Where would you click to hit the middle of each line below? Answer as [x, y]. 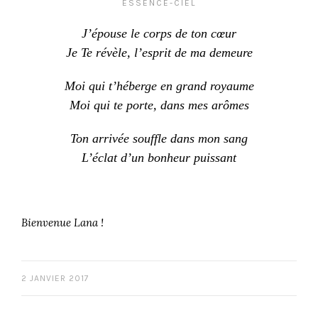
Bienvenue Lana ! [62, 223]
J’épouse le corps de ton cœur [159, 33]
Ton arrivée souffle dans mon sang [159, 138]
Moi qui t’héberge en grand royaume [159, 86]
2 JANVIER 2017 [55, 278]
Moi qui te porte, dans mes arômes [159, 105]
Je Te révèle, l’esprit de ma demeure [159, 53]
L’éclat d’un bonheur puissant [159, 158]
